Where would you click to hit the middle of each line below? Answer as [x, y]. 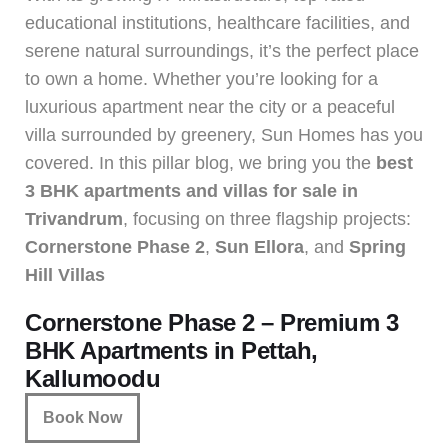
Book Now [82, 417]
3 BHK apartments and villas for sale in [191, 190]
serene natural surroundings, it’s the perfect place [222, 50]
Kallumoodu [93, 378]
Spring [377, 246]
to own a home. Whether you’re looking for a [201, 78]
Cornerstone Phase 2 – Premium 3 [212, 322]
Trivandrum [74, 218]
